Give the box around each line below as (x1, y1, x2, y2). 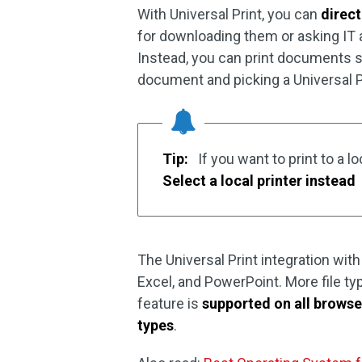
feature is (137, 295, 203, 312)
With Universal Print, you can (137, 6, 322, 23)
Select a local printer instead (162, 172, 356, 189)
